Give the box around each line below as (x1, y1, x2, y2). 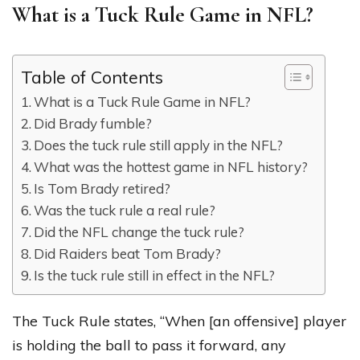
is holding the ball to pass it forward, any (12, 336, 286, 355)
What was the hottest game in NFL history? (34, 158, 309, 176)
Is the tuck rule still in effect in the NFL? (34, 267, 276, 284)
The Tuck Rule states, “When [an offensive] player (12, 312, 346, 331)
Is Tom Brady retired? (34, 180, 171, 198)
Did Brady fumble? (34, 115, 153, 133)
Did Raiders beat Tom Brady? (34, 245, 222, 263)
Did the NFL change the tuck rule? (34, 223, 245, 241)
